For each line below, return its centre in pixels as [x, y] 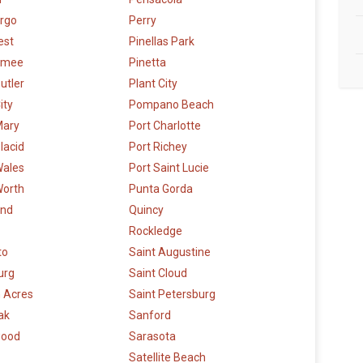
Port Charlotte [165, 126]
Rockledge [156, 231]
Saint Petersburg [172, 295]
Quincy [146, 210]
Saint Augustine [170, 252]
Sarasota [152, 337]
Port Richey [158, 147]
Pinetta [147, 63]
